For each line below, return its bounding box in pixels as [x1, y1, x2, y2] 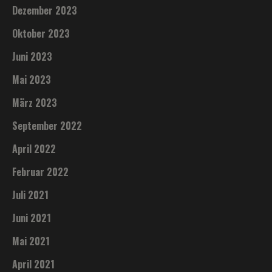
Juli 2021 [12, 187, 49, 202]
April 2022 [12, 141, 56, 156]
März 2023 [12, 95, 58, 110]
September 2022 [12, 118, 83, 133]
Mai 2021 [12, 233, 50, 248]
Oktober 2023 [12, 25, 70, 41]
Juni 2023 [12, 49, 53, 64]
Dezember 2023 [12, 2, 78, 18]
